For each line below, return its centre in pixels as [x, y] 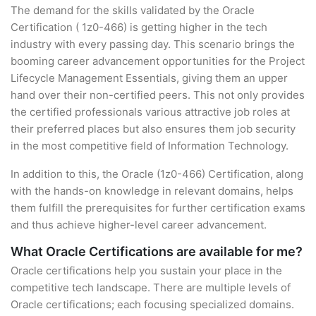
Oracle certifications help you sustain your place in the [146, 271]
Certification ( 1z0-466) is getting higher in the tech [139, 27]
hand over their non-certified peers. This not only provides [158, 95]
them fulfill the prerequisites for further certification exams [158, 208]
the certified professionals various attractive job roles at [150, 112]
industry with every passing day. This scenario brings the [153, 44]
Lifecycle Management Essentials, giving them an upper [149, 78]
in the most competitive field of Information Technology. [150, 146]
